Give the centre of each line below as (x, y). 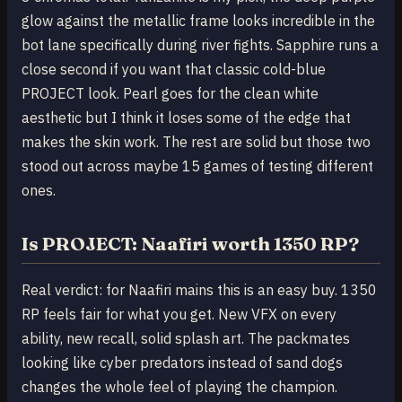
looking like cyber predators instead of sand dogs (182, 362)
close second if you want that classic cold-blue (174, 69)
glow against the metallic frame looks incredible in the (198, 20)
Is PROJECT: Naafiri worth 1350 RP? (190, 243)
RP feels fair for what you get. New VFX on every (179, 314)
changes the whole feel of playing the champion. (179, 386)
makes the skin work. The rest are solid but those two (196, 141)
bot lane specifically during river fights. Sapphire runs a (200, 44)
